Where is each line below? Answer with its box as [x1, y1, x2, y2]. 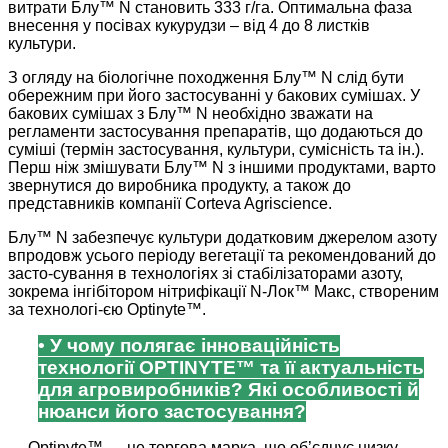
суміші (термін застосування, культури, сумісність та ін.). [8, 141, 424, 159]
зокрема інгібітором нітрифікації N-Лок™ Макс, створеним [8, 283, 439, 301]
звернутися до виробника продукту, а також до [8, 177, 351, 195]
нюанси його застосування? [38, 401, 306, 423]
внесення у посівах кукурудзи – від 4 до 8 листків [8, 17, 370, 35]
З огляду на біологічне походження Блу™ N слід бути [8, 69, 404, 87]
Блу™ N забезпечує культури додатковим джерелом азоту [8, 229, 437, 247]
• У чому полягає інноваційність [38, 335, 340, 357]
